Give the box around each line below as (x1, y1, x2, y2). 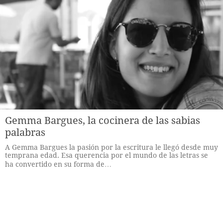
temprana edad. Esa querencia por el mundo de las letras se (5, 151, 208, 159)
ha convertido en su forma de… (5, 160, 111, 168)
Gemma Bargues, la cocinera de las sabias (5, 114, 200, 126)
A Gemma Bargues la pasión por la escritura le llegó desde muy (5, 143, 218, 151)
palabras (5, 126, 45, 138)
